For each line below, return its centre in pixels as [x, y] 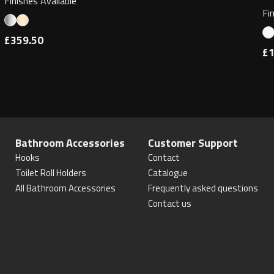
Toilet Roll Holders [51, 173]
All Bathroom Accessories [66, 188]
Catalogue [168, 173]
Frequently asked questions [203, 188]
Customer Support [193, 143]
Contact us [169, 203]
